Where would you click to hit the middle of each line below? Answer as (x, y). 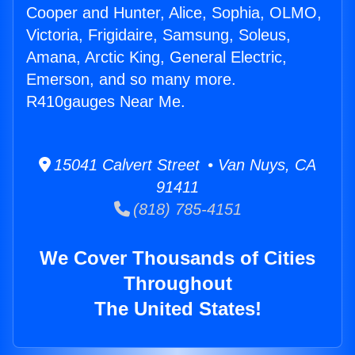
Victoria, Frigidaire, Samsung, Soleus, (158, 35)
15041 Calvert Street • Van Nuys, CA (183, 165)
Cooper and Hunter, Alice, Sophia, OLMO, (174, 13)
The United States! (177, 309)
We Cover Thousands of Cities (177, 258)
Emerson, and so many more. (131, 80)
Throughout (177, 284)
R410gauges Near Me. (106, 102)
